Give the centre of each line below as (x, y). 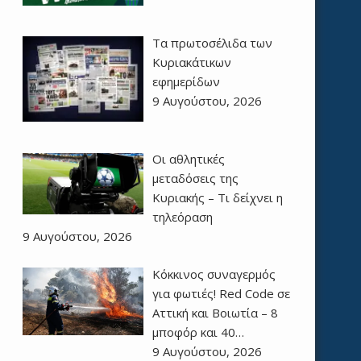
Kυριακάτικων (191, 62)
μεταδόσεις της (195, 178)
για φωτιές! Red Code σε (221, 293)
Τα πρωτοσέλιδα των (212, 42)
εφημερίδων (186, 81)
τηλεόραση (182, 217)
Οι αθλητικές (188, 159)
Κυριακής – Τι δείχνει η (217, 198)
